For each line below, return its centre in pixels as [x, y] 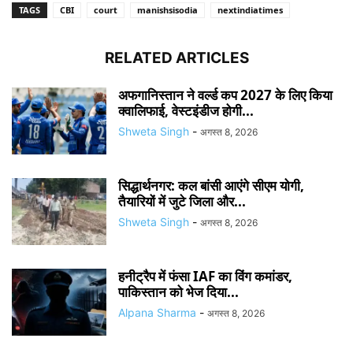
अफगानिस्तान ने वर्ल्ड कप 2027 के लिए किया [225, 95]
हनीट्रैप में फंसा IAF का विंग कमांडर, [205, 276]
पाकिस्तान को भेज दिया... [178, 292]
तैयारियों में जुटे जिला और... [182, 201]
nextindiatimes [250, 9]
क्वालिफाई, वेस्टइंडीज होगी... [186, 110]
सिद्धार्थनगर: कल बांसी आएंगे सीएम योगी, [211, 185]
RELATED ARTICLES [176, 58]
